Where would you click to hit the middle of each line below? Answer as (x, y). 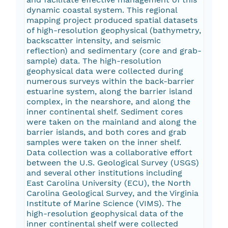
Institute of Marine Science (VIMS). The (104, 204)
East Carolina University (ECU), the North (108, 183)
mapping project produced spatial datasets (112, 20)
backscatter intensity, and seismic (93, 41)
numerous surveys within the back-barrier (110, 81)
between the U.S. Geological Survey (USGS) (112, 163)
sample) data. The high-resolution (94, 61)
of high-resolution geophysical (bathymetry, (113, 31)
